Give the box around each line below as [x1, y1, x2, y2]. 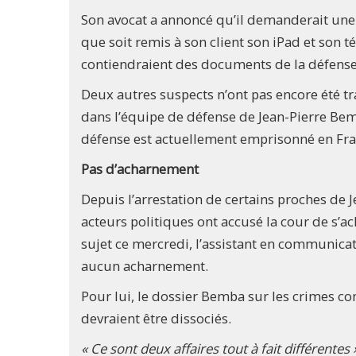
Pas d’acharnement [81, 160, 199, 179]
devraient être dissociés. [81, 309, 231, 328]
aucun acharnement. [81, 257, 208, 276]
